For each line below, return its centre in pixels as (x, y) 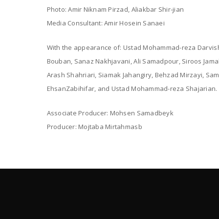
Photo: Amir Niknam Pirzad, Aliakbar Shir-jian (115, 10)
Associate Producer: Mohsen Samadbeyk (110, 113)
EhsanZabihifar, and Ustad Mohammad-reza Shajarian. (132, 89)
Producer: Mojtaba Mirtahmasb (94, 127)
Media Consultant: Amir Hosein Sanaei (106, 23)
